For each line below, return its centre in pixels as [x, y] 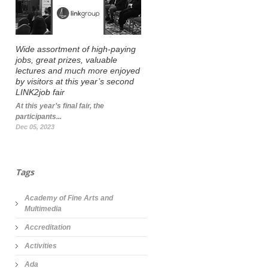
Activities [41, 246]
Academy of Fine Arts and [69, 198]
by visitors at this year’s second [75, 81]
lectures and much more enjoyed [78, 71]
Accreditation [48, 227]
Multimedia [43, 209]
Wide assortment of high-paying [76, 49]
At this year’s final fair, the [60, 106]
